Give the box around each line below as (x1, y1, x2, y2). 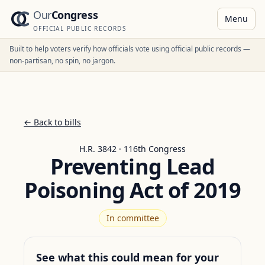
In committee (106, 212, 159, 224)
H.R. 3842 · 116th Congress (79, 143, 186, 154)
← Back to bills (24, 117, 81, 128)
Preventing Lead (50, 152, 215, 181)
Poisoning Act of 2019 (24, 176, 241, 205)
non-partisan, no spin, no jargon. (9, 56, 115, 66)
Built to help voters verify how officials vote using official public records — (9, 44, 250, 54)
